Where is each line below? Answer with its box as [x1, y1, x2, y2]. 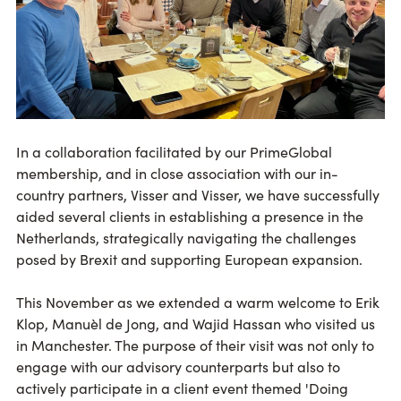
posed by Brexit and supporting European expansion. [16, 249, 363, 269]
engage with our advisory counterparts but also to [16, 356, 340, 377]
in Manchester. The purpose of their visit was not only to [16, 335, 374, 355]
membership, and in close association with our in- [16, 163, 338, 183]
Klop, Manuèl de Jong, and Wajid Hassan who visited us [16, 313, 375, 334]
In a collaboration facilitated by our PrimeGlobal [16, 141, 332, 162]
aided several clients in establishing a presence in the [16, 206, 363, 226]
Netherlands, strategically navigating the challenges [16, 227, 356, 248]
